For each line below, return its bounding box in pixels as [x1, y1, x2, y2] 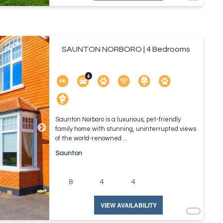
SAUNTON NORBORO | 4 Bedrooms [62, 45, 191, 53]
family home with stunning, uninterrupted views [55, 125, 196, 132]
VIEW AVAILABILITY [100, 201, 157, 210]
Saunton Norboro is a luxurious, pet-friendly [55, 116, 181, 123]
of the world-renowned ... [55, 135, 127, 142]
